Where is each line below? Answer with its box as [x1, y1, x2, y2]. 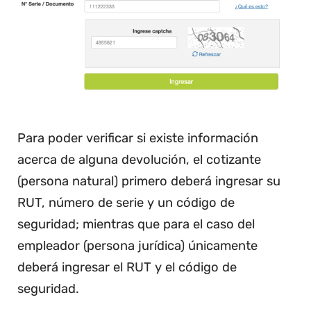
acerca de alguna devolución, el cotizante [17, 152, 261, 168]
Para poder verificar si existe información [17, 131, 258, 146]
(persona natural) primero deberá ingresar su [17, 174, 280, 190]
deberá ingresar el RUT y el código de [17, 260, 237, 276]
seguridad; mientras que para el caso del [17, 217, 255, 233]
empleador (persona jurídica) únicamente [17, 238, 258, 254]
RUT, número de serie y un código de [17, 195, 235, 211]
